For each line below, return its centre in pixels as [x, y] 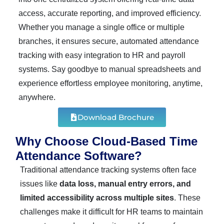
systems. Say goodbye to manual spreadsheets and [110, 69]
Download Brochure [116, 117]
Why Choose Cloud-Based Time [106, 141]
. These [187, 197]
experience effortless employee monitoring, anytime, [110, 83]
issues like [39, 183]
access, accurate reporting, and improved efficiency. [110, 13]
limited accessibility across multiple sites [97, 197]
